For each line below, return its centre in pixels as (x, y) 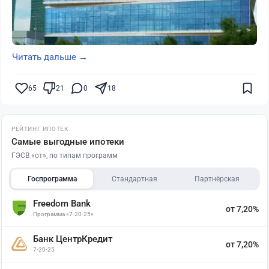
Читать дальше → (50, 57)
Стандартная (134, 179)
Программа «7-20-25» (63, 214)
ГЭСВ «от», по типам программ (65, 156)
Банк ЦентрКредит (73, 239)
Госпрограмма (52, 179)
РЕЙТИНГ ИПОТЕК (40, 129)
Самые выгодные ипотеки (68, 142)
